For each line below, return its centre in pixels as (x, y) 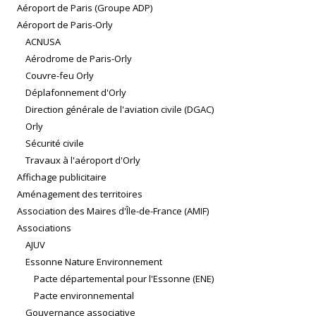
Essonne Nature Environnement (94, 262)
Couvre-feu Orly (60, 76)
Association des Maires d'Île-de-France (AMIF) (113, 211)
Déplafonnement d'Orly (76, 93)
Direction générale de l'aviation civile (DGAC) (120, 110)
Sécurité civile (55, 144)
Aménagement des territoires (80, 194)
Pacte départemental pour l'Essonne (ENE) (124, 279)
